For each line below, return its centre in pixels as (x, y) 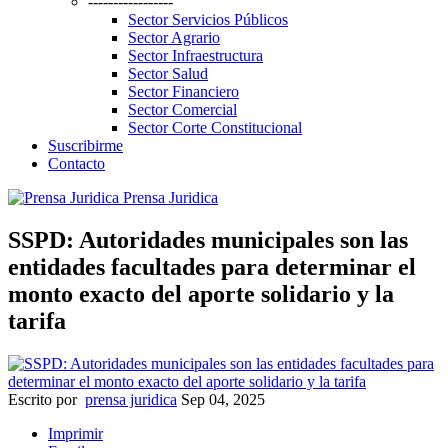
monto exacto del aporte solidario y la (201, 293)
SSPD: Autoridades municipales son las (208, 239)
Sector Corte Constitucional (215, 127)
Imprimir (75, 433)
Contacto (76, 163)
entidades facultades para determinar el (212, 266)
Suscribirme (85, 145)
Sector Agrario (174, 37)
